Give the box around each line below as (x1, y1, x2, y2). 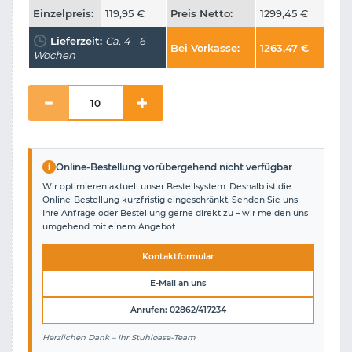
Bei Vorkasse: (170, 42, 240, 55)
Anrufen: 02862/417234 (130, 305, 226, 316)
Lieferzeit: (47, 35, 105, 48)
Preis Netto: (170, 7, 233, 20)
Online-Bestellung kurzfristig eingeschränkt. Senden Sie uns (42, 195, 298, 206)
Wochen (33, 49, 75, 62)
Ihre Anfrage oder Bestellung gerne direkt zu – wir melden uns (42, 208, 308, 219)
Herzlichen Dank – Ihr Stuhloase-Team (42, 332, 196, 343)
